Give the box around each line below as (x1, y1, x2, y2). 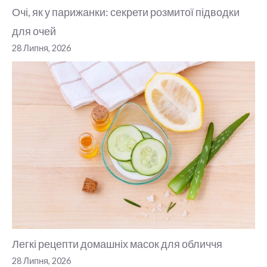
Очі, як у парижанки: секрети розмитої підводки (12, 5, 240, 19)
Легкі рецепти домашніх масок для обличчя (12, 237, 222, 251)
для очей (12, 24, 56, 38)
